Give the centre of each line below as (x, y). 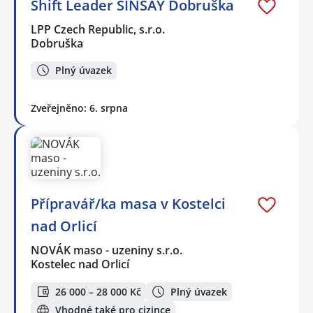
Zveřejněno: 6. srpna (79, 108)
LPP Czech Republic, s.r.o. (99, 29)
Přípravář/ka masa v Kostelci (128, 204)
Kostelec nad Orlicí (80, 264)
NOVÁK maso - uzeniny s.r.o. (107, 250)
